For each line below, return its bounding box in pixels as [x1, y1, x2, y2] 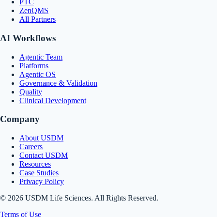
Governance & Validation [19, 78, 97, 87]
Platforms [19, 61, 48, 70]
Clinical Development [19, 96, 86, 105]
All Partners [19, 15, 56, 24]
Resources [19, 160, 51, 169]
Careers [19, 142, 43, 151]
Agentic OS [19, 70, 56, 78]
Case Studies [19, 169, 59, 177]
